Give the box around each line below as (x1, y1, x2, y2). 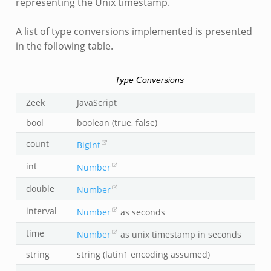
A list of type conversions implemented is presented (15, 24, 252, 38)
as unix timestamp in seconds (118, 228, 242, 240)
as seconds (118, 206, 166, 218)
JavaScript (76, 96, 117, 108)
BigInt (76, 139, 100, 151)
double (25, 182, 54, 194)
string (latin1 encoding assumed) (76, 248, 210, 260)
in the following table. (15, 39, 113, 53)
